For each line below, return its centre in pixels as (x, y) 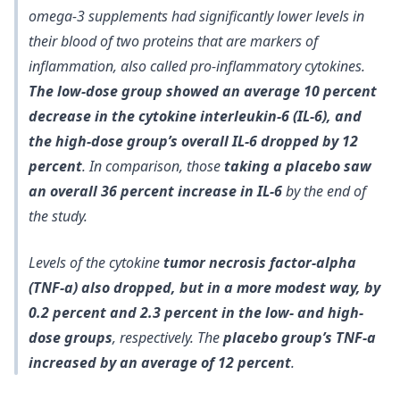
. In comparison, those (153, 166)
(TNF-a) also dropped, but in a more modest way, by (204, 287)
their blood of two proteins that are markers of (173, 41)
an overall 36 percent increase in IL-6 (155, 191)
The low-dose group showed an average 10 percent (203, 91)
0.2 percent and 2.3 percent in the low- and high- (196, 312)
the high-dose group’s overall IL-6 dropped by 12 (193, 141)
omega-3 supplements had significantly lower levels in (196, 16)
